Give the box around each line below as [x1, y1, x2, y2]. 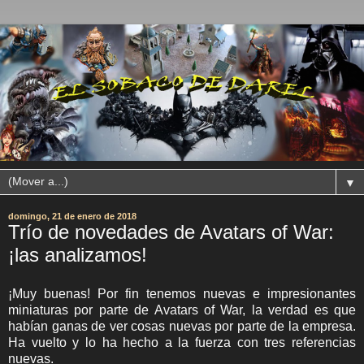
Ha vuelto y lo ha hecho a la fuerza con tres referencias [8, 335, 356, 349]
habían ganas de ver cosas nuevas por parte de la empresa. [8, 318, 356, 333]
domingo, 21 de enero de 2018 [8, 211, 136, 221]
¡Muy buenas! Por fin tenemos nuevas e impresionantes [8, 286, 356, 301]
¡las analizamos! [8, 244, 147, 266]
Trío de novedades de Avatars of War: [8, 221, 334, 243]
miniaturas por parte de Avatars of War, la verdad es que [8, 302, 356, 317]
